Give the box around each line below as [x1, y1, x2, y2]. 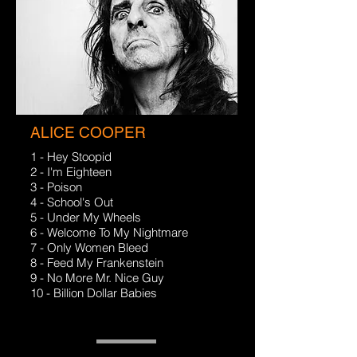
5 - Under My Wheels [30, 210, 141, 225]
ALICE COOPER [30, 124, 146, 141]
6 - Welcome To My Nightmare [30, 225, 188, 240]
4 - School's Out [30, 194, 113, 210]
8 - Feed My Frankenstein [30, 255, 163, 270]
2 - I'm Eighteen [30, 164, 112, 179]
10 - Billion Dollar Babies [30, 285, 157, 300]
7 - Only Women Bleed [30, 240, 148, 255]
